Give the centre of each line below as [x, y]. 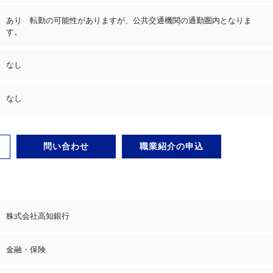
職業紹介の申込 [172, 146]
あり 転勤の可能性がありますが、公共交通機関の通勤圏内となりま [129, 20]
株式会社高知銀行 [38, 216]
